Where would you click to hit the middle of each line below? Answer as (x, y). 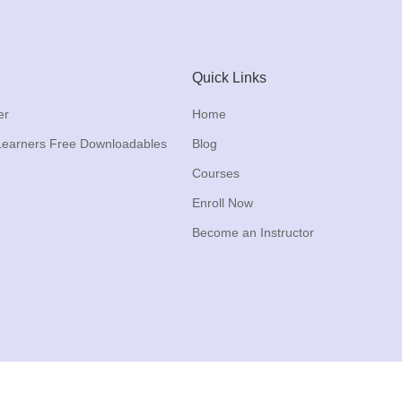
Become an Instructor (253, 232)
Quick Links (229, 77)
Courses (216, 173)
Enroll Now (223, 202)
